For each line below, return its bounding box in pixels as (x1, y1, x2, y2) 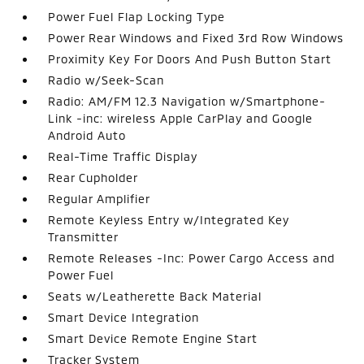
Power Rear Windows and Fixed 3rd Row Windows (48, 31, 344, 45)
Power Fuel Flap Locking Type (48, 10, 226, 24)
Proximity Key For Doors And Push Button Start (48, 52, 332, 66)
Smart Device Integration (48, 310, 200, 324)
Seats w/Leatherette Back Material (48, 289, 262, 303)
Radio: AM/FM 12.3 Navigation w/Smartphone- (48, 94, 327, 108)
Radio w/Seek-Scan (48, 73, 165, 87)
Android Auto (48, 128, 127, 142)
